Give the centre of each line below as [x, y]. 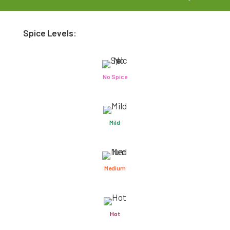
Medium [115, 168]
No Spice [115, 76]
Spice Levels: [50, 33]
